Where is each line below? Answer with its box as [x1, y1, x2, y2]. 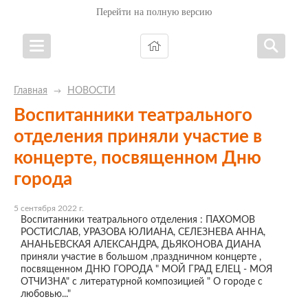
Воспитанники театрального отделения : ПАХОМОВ [21, 214, 255, 225]
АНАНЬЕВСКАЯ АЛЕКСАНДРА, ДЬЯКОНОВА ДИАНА [21, 239, 261, 250]
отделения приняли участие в [14, 128, 262, 146]
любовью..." [21, 289, 71, 300]
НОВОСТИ [67, 85, 115, 96]
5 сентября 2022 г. [14, 204, 84, 213]
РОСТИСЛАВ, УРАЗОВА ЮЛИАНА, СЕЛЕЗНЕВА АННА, [21, 227, 265, 238]
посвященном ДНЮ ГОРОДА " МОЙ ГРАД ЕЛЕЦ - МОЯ [21, 264, 272, 275]
